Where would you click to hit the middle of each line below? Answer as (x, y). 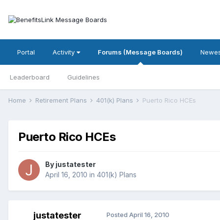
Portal (26, 52)
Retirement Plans (62, 100)
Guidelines (83, 77)
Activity (65, 52)
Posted (118, 215)
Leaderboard (30, 77)
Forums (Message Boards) (140, 52)
